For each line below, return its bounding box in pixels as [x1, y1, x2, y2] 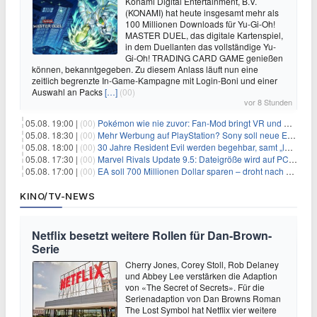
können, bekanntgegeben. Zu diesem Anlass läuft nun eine [32, 63, 258, 76]
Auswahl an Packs [32, 86, 105, 98]
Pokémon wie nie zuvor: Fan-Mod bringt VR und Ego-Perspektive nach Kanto [98, 117, 284, 129]
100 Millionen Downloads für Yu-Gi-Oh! [125, 18, 275, 30]
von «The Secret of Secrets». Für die [125, 281, 265, 294]
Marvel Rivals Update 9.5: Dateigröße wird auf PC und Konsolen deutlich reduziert [98, 153, 289, 166]
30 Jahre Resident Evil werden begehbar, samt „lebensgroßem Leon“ [98, 141, 284, 154]
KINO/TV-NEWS [20, 190, 95, 202]
